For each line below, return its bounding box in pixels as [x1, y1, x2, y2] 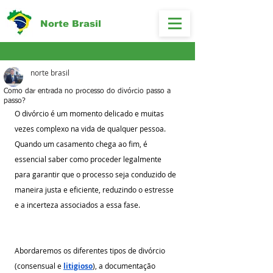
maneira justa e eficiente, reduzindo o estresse [15, 185, 175, 194]
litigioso [63, 261, 93, 271]
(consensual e [15, 261, 63, 271]
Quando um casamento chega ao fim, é [15, 139, 149, 149]
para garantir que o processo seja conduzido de [15, 169, 178, 179]
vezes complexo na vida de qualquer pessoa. [15, 124, 168, 133]
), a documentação [93, 261, 157, 271]
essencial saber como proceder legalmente [15, 154, 163, 164]
